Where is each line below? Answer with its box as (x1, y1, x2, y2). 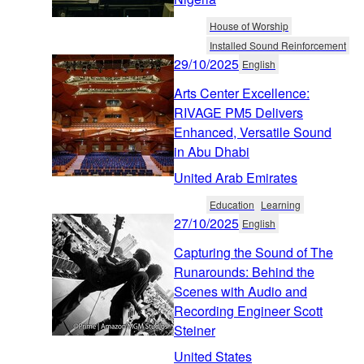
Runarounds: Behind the (174, 262, 314, 281)
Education (210, 197, 254, 211)
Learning (261, 197, 301, 211)
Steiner (174, 320, 215, 340)
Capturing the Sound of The (174, 242, 333, 262)
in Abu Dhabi (174, 141, 249, 161)
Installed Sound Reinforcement (210, 37, 346, 52)
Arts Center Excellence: (174, 83, 310, 102)
